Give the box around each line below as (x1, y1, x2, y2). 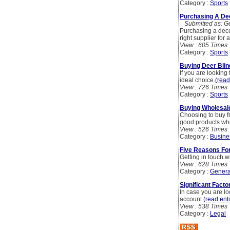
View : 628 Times (180, 161, 227, 168)
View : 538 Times (180, 203, 227, 210)
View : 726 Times (180, 84, 227, 91)
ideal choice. (180, 76, 215, 84)
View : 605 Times (180, 42, 227, 49)
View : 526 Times (180, 126, 227, 133)
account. (180, 196, 203, 203)
